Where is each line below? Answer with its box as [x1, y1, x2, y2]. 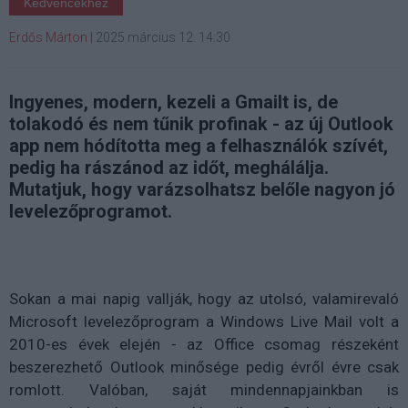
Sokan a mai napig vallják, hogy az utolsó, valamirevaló [9, 290, 399, 309]
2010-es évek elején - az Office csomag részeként [9, 335, 399, 354]
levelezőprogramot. [9, 200, 172, 223]
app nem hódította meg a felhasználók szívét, [9, 135, 388, 158]
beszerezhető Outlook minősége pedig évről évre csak [9, 358, 399, 377]
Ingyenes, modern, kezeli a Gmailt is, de [9, 91, 338, 114]
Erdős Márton [9, 30, 87, 46]
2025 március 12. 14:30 [96, 30, 230, 46]
